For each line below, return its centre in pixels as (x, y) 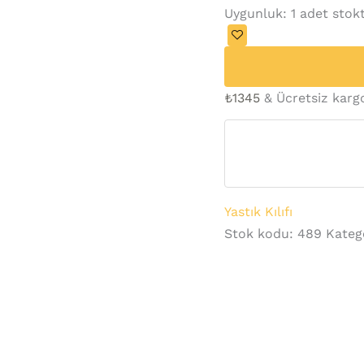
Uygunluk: (256, 13)
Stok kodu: (261, 233)
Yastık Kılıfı (259, 211)
